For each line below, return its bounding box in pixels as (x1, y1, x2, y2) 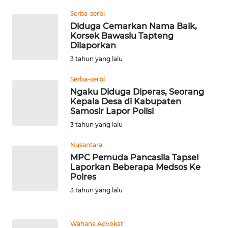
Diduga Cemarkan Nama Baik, (70, 21, 197, 32)
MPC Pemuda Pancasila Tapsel (70, 153, 198, 163)
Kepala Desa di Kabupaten (70, 97, 181, 107)
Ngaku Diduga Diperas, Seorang (70, 87, 204, 97)
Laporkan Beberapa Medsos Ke (70, 162, 201, 173)
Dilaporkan (70, 41, 116, 51)
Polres (70, 172, 96, 182)
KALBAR (20, 181, 45, 190)
